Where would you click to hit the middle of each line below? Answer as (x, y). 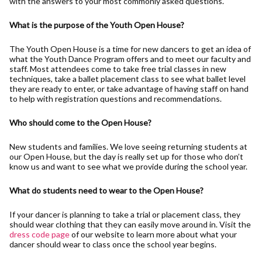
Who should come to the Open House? (80, 122)
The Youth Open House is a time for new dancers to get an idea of (130, 49)
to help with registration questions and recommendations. (116, 98)
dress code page (39, 234)
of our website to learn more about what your (153, 234)
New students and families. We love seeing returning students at (128, 146)
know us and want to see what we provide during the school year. (128, 166)
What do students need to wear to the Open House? (106, 190)
